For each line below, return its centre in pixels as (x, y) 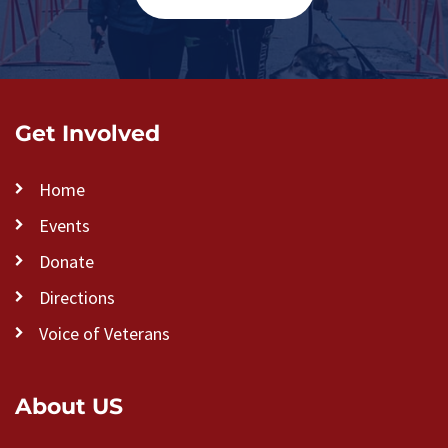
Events (64, 225)
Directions (77, 297)
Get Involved (87, 133)
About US (69, 406)
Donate (66, 261)
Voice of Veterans (104, 333)
